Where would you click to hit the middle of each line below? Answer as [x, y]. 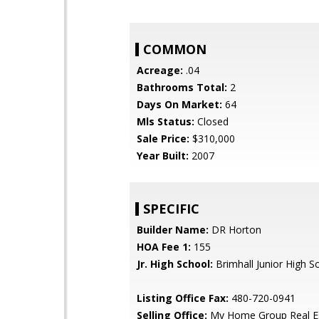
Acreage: [160, 70]
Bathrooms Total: [182, 87]
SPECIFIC [171, 209]
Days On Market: [179, 104]
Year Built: [163, 156]
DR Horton [235, 230]
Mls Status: [166, 121]
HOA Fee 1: [164, 247]
